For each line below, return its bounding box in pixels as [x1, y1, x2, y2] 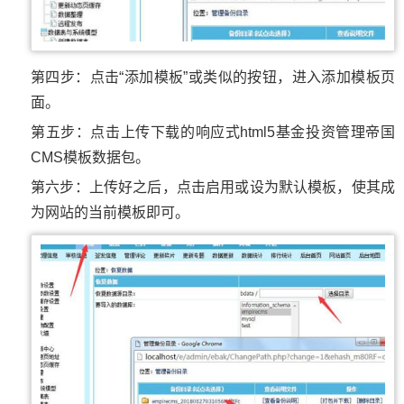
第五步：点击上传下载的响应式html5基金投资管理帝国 [31, 124, 395, 140]
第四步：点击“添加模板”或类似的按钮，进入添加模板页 [31, 69, 395, 85]
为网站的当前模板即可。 [31, 204, 189, 220]
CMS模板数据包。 [31, 149, 150, 165]
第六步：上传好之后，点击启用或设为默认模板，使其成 [31, 179, 395, 195]
